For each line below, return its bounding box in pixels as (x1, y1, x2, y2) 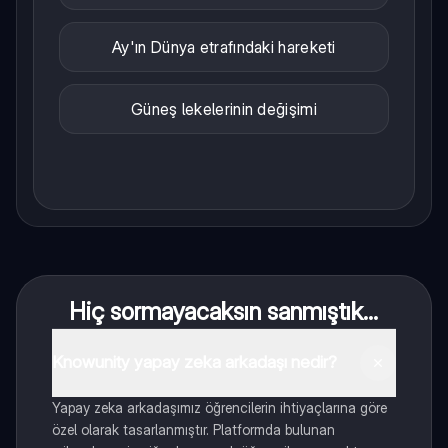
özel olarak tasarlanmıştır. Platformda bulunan (51, 420, 335, 438)
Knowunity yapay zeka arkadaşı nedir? (51, 352, 337, 373)
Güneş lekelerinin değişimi (131, 98, 317, 119)
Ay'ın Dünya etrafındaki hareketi (112, 36, 336, 57)
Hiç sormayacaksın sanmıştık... (69, 296, 379, 326)
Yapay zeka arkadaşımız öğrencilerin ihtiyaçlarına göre (51, 398, 387, 416)
